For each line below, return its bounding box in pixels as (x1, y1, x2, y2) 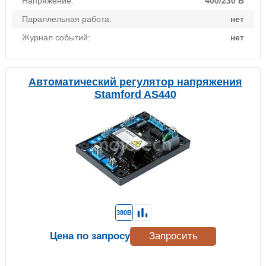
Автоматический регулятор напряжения (28, 76, 242, 88)
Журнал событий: (22, 33, 90, 43)
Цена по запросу (50, 230, 130, 242)
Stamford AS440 (94, 88, 176, 101)
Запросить (148, 230, 198, 242)
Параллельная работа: (22, 14, 112, 24)
